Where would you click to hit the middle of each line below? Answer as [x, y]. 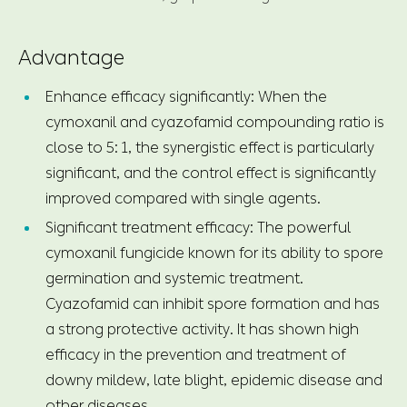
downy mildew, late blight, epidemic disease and [214, 380]
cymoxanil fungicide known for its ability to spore [214, 253]
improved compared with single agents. [183, 198]
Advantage [71, 58]
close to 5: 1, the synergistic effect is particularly [210, 147]
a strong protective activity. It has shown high [202, 329]
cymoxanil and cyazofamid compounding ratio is [215, 122]
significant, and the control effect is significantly [211, 173]
